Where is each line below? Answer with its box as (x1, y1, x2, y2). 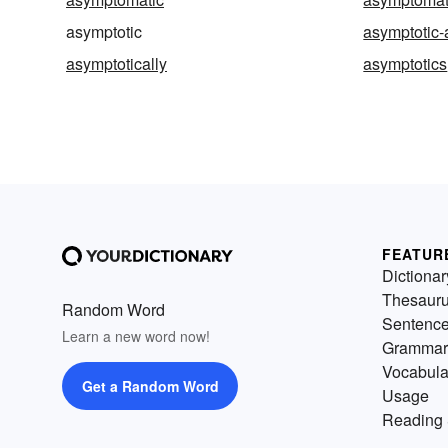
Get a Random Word (81, 376, 219, 397)
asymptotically (66, 52, 167, 76)
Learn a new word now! (62, 326, 210, 347)
